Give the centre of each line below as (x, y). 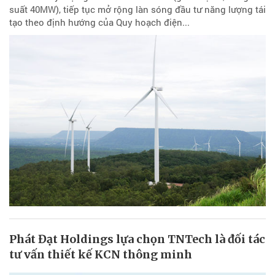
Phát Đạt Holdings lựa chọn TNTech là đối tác (137, 239)
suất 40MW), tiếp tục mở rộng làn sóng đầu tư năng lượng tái (137, 10)
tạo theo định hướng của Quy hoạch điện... (99, 22)
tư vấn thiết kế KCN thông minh (101, 254)
